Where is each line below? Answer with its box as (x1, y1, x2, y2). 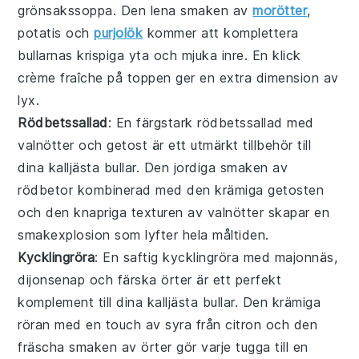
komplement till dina (18, 293, 147, 310)
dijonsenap (18, 271, 86, 288)
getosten (268, 181, 325, 198)
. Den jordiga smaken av (135, 159, 288, 175)
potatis (18, 24, 62, 41)
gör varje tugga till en (171, 338, 309, 355)
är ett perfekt (192, 271, 282, 288)
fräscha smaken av (18, 338, 142, 355)
